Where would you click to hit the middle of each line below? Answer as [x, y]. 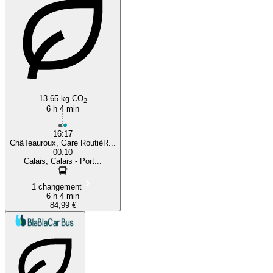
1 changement [57, 186]
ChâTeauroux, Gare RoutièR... [63, 143]
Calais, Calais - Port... [63, 161]
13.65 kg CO [61, 98]
